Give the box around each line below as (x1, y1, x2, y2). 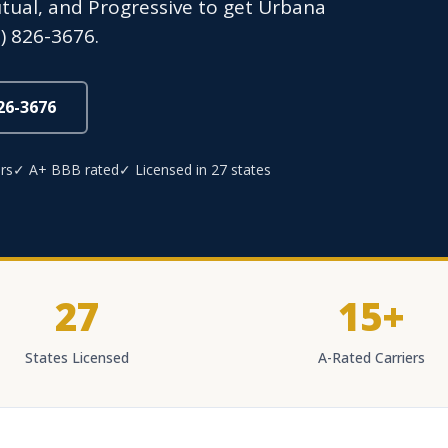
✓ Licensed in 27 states (119, 160, 271, 179)
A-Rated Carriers (317, 348, 425, 367)
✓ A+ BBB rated (13, 160, 119, 179)
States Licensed (25, 348, 129, 367)
